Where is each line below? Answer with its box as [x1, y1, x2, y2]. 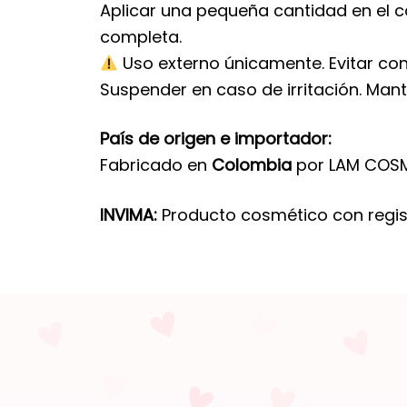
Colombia [211, 154, 292, 177]
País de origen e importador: [99, 127, 332, 151]
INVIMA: [99, 203, 157, 226]
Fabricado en [99, 154, 212, 177]
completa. [99, 25, 182, 48]
